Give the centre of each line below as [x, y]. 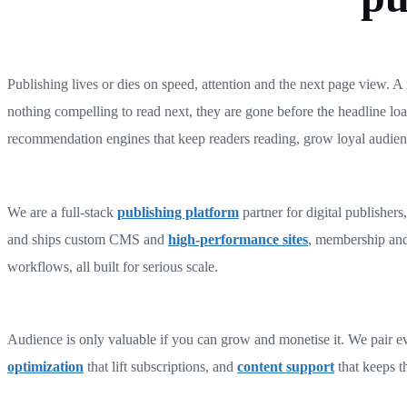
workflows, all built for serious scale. [113, 266]
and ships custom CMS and [88, 239]
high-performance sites [238, 239]
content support [286, 367]
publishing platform [178, 212]
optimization [45, 367]
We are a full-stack [62, 212]
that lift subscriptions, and [160, 367]
